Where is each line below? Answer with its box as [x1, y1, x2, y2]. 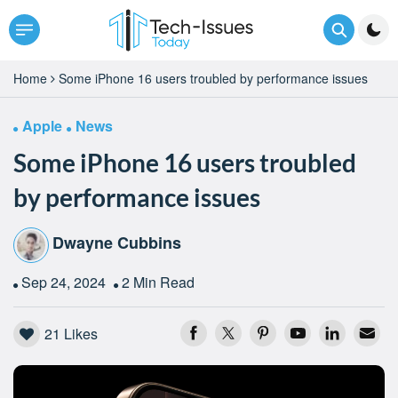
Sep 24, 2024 [21, 271, 109, 292]
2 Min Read [122, 271, 195, 292]
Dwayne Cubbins [52, 231, 181, 255]
